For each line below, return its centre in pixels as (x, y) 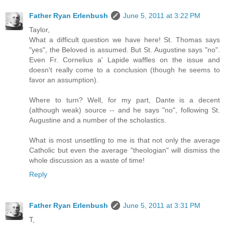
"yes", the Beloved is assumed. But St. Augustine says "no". (125, 49)
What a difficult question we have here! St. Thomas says (125, 39)
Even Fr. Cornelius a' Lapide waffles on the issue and (125, 60)
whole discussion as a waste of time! (87, 160)
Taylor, (39, 29)
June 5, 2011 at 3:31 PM (162, 205)
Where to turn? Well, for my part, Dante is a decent (125, 100)
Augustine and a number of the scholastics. (98, 120)
